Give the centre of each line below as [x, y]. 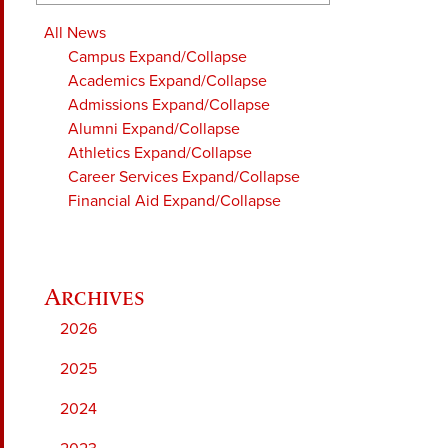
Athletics [99, 153]
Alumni [93, 129]
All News [75, 33]
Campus [96, 57]
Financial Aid [113, 201]
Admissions [108, 105]
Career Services [123, 177]
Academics [106, 81]
